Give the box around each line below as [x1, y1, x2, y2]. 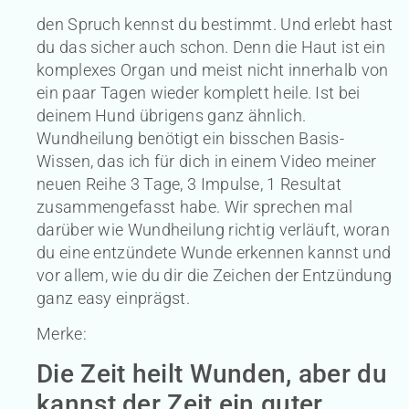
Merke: [37, 324, 87, 344]
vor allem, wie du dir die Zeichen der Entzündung [37, 265, 393, 285]
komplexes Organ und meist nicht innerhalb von [37, 59, 389, 79]
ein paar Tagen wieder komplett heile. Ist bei [37, 82, 361, 102]
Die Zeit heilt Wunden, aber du [37, 358, 387, 389]
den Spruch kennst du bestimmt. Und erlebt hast [37, 14, 393, 34]
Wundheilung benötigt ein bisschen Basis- [37, 128, 344, 148]
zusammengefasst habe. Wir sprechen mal [37, 196, 353, 216]
